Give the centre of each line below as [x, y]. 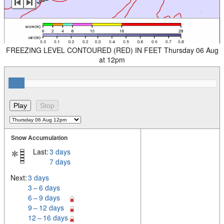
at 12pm [112, 60]
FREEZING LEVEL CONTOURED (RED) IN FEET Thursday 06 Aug [112, 50]
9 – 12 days [46, 208]
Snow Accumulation [39, 138]
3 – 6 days [44, 188]
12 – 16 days [48, 218]
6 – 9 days [44, 198]
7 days [60, 162]
